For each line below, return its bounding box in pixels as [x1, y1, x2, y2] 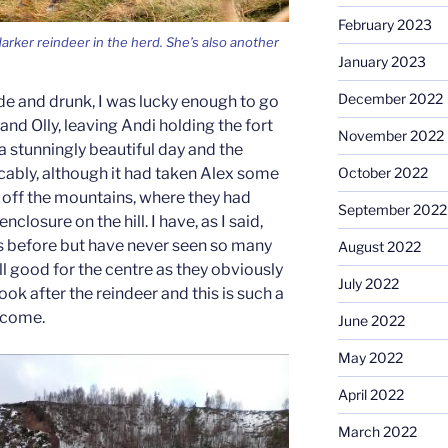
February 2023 [337, 16, 432, 34]
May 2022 [337, 349, 403, 367]
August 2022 [337, 238, 421, 256]
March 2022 [337, 423, 417, 441]
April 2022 [337, 386, 404, 404]
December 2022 [337, 90, 443, 108]
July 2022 [337, 275, 399, 293]
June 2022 [337, 312, 405, 330]
